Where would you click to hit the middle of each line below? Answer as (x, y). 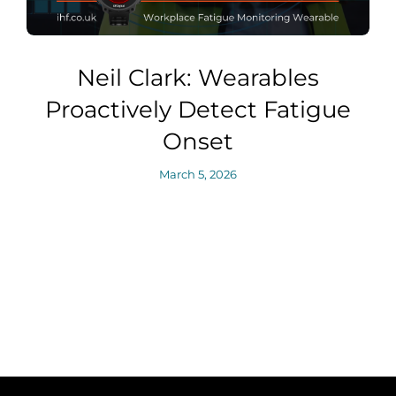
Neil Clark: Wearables (198, 77)
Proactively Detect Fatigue (198, 109)
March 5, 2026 (198, 174)
